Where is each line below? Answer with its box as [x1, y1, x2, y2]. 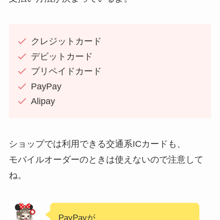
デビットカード [30, 51, 93, 61]
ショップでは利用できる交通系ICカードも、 [8, 139, 186, 149]
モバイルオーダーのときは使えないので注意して [8, 155, 203, 165]
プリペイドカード [30, 66, 102, 77]
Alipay [30, 96, 55, 107]
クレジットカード [30, 36, 102, 47]
